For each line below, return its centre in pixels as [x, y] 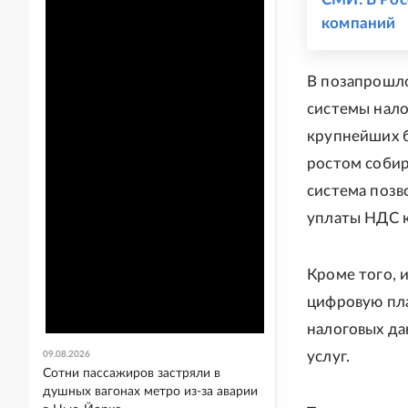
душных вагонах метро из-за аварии [150, 392]
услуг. [329, 357]
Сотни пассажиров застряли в [132, 373]
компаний [359, 23]
